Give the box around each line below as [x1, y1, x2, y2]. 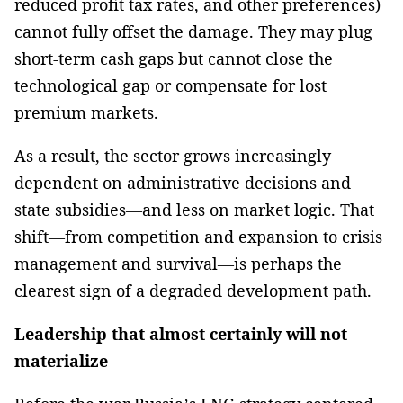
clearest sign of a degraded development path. [14, 279, 372, 301]
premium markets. [14, 101, 158, 123]
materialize [14, 349, 108, 372]
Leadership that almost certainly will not [14, 322, 347, 345]
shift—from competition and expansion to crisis [14, 225, 382, 247]
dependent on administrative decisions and [14, 171, 351, 193]
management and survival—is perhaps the [14, 252, 342, 274]
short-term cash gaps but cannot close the [14, 47, 333, 69]
